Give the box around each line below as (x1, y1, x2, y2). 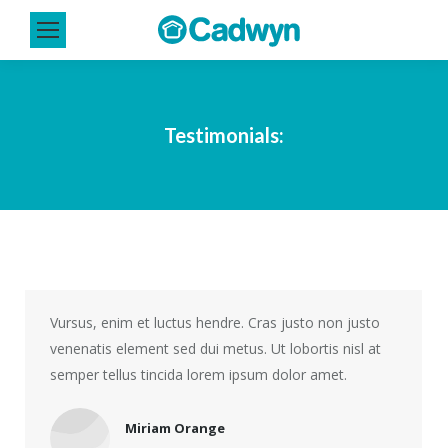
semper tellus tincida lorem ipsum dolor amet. (50, 365, 347, 384)
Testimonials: (164, 123, 284, 147)
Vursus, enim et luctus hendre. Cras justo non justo (50, 313, 380, 332)
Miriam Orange (125, 418, 225, 437)
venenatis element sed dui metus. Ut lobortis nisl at (50, 339, 381, 358)
